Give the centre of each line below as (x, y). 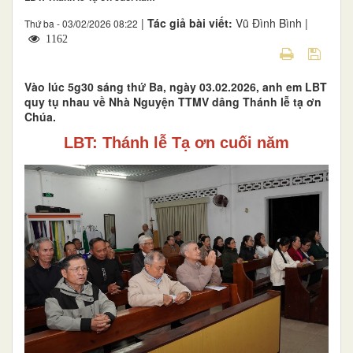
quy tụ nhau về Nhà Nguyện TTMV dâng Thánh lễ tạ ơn (173, 101)
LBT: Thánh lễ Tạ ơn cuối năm (176, 142)
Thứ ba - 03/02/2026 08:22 (81, 23)
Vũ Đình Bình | (272, 22)
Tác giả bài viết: (191, 22)
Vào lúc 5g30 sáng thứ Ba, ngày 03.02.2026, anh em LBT (176, 86)
